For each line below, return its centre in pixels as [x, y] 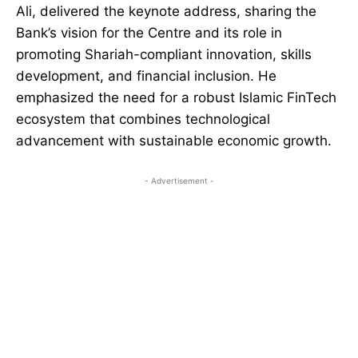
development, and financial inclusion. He [146, 76]
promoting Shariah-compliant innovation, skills [164, 55]
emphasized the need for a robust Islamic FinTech [176, 98]
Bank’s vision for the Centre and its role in [149, 33]
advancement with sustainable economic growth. [174, 141]
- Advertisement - [179, 181]
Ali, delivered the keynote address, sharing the [166, 12]
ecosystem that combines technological [143, 119]
